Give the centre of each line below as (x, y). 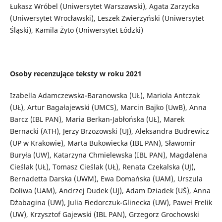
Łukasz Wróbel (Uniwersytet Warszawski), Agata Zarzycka (104, 6)
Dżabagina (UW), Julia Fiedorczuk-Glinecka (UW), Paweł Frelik (111, 203)
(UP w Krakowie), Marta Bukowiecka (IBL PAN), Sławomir (103, 143)
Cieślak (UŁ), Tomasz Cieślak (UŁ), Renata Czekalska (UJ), (103, 167)
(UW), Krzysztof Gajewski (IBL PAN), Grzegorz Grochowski (104, 215)
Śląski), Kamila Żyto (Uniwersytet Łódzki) (76, 30)
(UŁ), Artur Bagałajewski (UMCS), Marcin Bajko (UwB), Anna (108, 108)
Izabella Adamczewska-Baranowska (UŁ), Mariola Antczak (105, 96)
